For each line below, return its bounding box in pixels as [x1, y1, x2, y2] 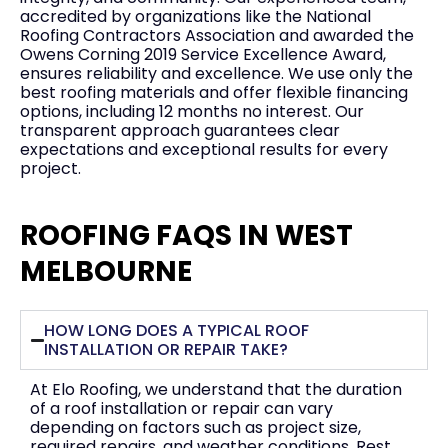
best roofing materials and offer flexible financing [20, 81, 408, 105]
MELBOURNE [20, 252, 192, 292]
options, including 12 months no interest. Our [20, 100, 364, 124]
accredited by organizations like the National [20, 5, 371, 29]
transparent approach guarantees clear [20, 119, 340, 143]
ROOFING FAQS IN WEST [20, 216, 353, 256]
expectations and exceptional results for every [20, 138, 388, 162]
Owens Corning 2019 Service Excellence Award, [20, 43, 386, 67]
